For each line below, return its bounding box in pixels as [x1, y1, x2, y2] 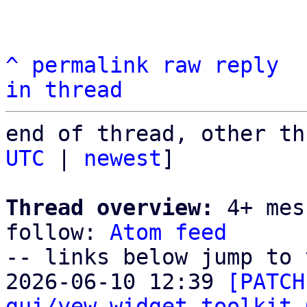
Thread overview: [5, 195, 214, 220]
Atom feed [110, 220, 227, 245]
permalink [32, 53, 149, 77]
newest [84, 146, 162, 171]
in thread [5, 77, 123, 102]
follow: [5, 220, 110, 245]
